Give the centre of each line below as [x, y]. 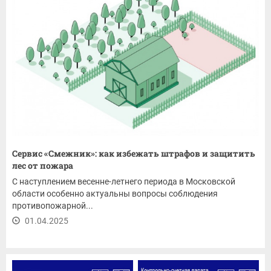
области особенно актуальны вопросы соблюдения [115, 194]
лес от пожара [43, 166]
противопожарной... [53, 206]
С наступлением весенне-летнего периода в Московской [124, 182]
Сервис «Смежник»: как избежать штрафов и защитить [134, 154]
